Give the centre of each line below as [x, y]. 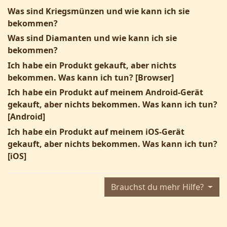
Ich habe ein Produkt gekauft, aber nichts [92, 65]
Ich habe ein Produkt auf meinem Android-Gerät [105, 92]
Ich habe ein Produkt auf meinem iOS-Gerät [96, 131]
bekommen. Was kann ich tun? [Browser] [91, 77]
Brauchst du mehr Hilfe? [159, 187]
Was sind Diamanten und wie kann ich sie [92, 38]
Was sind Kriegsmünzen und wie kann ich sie [99, 11]
